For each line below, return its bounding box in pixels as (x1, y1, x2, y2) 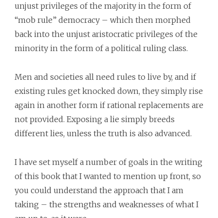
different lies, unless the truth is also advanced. (15, 128, 192, 138)
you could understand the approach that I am (15, 185, 183, 195)
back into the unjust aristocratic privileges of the (15, 29, 198, 39)
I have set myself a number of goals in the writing (15, 157, 202, 167)
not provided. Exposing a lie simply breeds (15, 114, 175, 124)
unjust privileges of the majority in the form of (15, 1, 191, 11)
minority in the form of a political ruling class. (15, 43, 188, 53)
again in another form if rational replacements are (15, 100, 203, 110)
